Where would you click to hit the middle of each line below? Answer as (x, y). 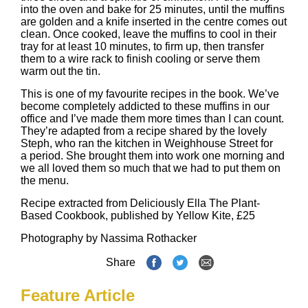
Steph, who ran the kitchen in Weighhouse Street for (147, 143)
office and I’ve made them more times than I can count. (152, 119)
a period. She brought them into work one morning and (153, 156)
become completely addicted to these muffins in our (145, 106)
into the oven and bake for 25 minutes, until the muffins (153, 9)
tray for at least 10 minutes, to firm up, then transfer (142, 46)
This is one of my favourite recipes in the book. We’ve (150, 94)
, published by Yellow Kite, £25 (180, 216)
